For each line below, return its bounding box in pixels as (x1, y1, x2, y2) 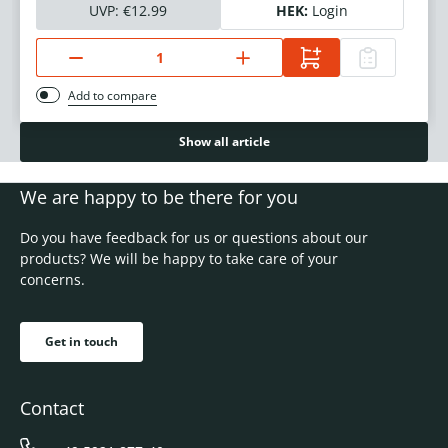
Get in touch (45, 333, 118, 351)
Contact (20, 396, 84, 421)
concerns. (20, 270, 85, 290)
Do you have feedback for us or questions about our (20, 228, 368, 248)
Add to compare (68, 87, 157, 105)
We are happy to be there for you (20, 185, 298, 210)
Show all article (178, 133, 270, 151)
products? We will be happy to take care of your (20, 249, 338, 269)
